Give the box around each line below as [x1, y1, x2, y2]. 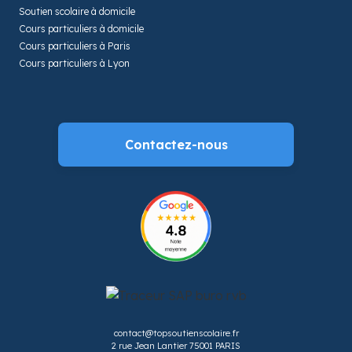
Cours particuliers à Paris [19, 39, 130, 52]
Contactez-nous [124, 136, 228, 152]
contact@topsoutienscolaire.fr [113, 327, 239, 339]
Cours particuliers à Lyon [19, 57, 130, 69]
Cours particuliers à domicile [19, 22, 144, 35]
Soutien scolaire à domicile [19, 5, 135, 17]
